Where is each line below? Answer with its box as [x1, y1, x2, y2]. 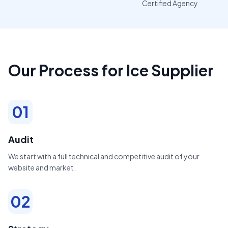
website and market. [8, 163, 76, 173]
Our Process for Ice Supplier [8, 61, 214, 80]
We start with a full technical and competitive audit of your [8, 152, 199, 161]
